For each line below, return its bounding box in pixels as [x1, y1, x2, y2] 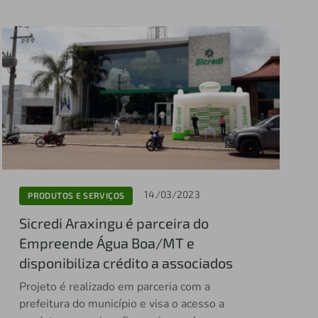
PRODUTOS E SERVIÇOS [28, 190, 125, 201]
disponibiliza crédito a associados [19, 253, 234, 271]
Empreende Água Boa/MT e [19, 234, 195, 251]
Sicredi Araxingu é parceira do [19, 214, 209, 231]
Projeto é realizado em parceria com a [19, 278, 211, 295]
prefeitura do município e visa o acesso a [19, 295, 225, 312]
